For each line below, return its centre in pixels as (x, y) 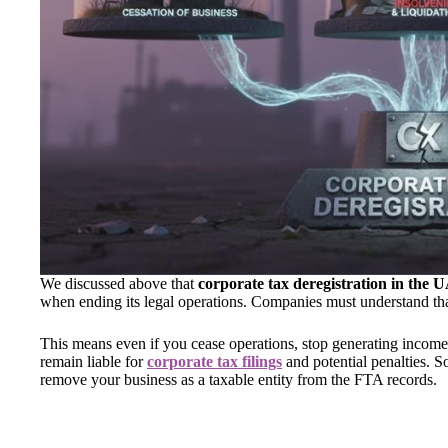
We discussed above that (119, 283)
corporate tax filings (214, 361)
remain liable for (93, 361)
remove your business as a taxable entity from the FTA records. (238, 379)
